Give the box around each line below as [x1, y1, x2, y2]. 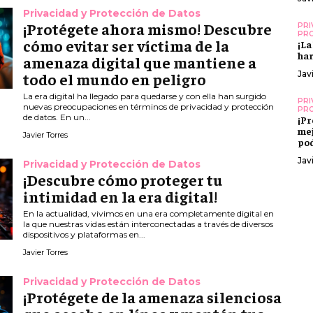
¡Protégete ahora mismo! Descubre [23, 19, 272, 39]
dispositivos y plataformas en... [23, 229, 146, 240]
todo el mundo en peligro [23, 69, 207, 89]
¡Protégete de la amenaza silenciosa [23, 287, 282, 307]
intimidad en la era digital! [23, 187, 218, 207]
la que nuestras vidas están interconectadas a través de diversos [23, 219, 274, 230]
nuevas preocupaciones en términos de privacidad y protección [23, 101, 275, 112]
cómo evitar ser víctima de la [23, 36, 230, 56]
